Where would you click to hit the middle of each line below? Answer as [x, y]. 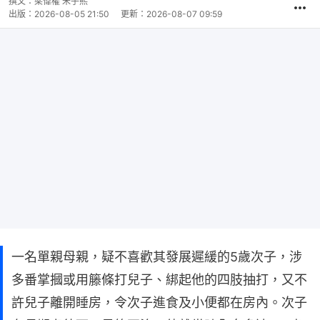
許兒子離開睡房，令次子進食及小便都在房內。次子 [159, 303]
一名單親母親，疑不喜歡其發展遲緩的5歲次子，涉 [157, 257]
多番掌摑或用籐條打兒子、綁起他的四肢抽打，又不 [159, 280]
